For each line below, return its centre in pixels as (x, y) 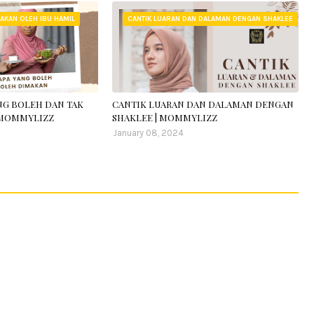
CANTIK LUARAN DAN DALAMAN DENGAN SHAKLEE (211, 19)
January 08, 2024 (149, 133)
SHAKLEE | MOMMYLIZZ (165, 117)
